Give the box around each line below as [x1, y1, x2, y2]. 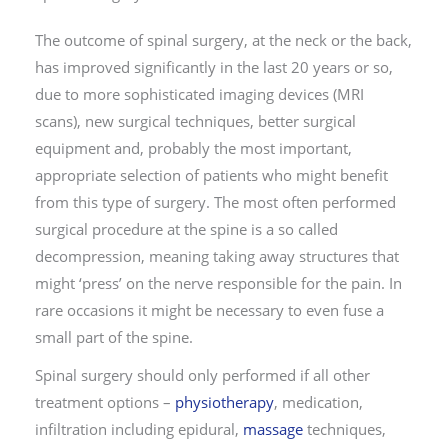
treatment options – [35, 392, 175, 413]
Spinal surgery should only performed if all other [35, 365, 370, 386]
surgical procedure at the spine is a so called [35, 219, 338, 240]
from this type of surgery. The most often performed [35, 192, 396, 213]
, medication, [274, 392, 363, 413]
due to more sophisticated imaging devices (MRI [35, 84, 364, 105]
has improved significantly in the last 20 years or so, [35, 57, 393, 78]
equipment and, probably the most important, [35, 138, 352, 159]
